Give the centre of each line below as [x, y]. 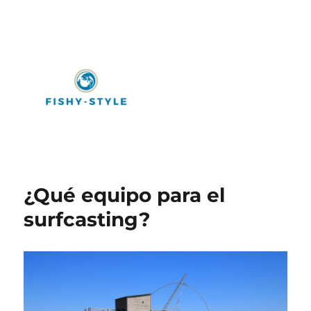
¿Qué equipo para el [125, 195]
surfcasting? [87, 219]
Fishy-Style [70, 174]
